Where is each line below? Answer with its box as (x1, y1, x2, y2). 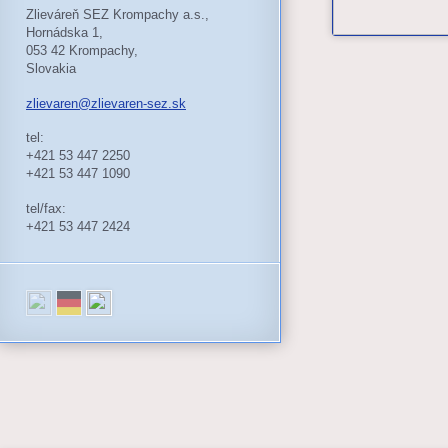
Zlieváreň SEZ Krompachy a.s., (26, 6, 209, 22)
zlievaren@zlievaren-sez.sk (26, 95, 186, 111)
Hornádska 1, (26, 24, 103, 40)
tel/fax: (26, 201, 66, 217)
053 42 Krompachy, (26, 42, 138, 58)
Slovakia (26, 60, 76, 76)
